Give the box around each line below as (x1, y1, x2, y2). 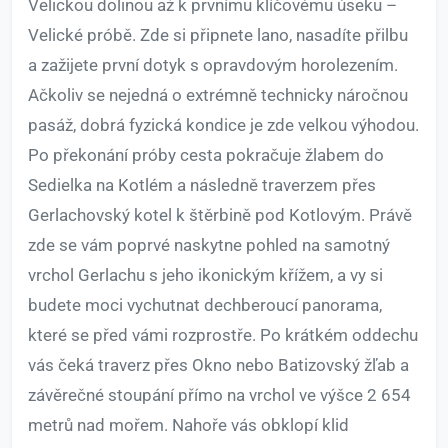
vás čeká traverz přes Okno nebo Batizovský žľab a (28, 355, 409, 376)
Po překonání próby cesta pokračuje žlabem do (28, 145, 384, 166)
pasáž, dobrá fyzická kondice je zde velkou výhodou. (28, 115, 419, 136)
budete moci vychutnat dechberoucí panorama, (28, 295, 382, 316)
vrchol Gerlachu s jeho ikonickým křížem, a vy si (28, 265, 383, 286)
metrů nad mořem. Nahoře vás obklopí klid (28, 415, 349, 436)
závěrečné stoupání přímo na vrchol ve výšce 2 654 (28, 385, 411, 406)
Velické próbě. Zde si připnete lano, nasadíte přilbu (28, 25, 408, 46)
